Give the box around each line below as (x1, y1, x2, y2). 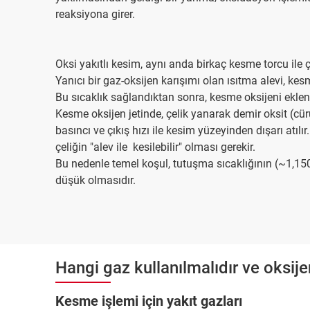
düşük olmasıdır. (55, 174, 136, 187)
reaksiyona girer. (55, 8, 135, 21)
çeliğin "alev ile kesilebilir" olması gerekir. (55, 140, 255, 154)
